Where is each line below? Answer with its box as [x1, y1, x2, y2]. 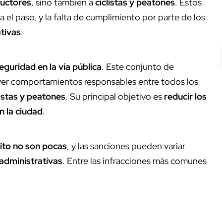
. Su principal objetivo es [65, 90, 164, 102]
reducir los [164, 90, 207, 102]
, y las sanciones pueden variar [67, 140, 185, 152]
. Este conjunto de [102, 60, 174, 72]
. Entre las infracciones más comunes [62, 155, 207, 166]
